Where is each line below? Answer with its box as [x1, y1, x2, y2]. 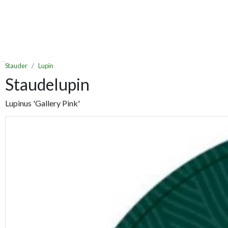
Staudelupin [5, 74, 90, 95]
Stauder [5, 62, 27, 70]
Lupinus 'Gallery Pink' [5, 98, 80, 108]
